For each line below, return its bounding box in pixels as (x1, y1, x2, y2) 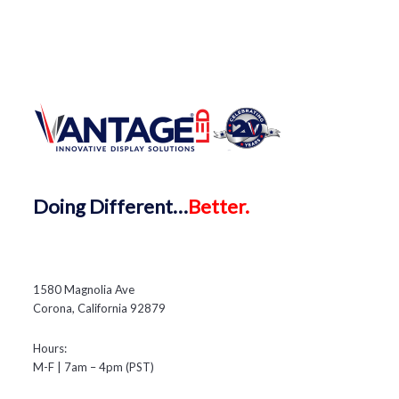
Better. (188, 193, 250, 218)
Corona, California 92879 (33, 300, 167, 315)
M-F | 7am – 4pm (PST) (33, 359, 155, 374)
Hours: (33, 340, 68, 355)
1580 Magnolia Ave (33, 281, 135, 297)
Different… (89, 193, 189, 218)
